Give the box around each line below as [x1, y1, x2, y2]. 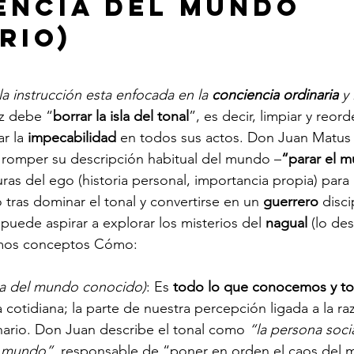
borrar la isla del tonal [53, 107, 189, 125]
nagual [265, 213, 307, 232]
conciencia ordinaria [212, 85, 338, 104]
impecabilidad [28, 128, 116, 146]
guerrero [263, 192, 318, 210]
